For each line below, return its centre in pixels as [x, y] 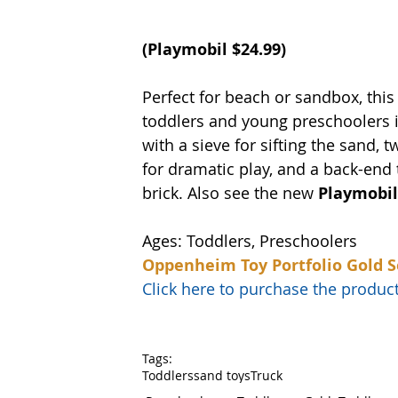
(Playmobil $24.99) [214, 49]
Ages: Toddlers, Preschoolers [250, 241]
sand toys [222, 375]
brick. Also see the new [230, 193]
